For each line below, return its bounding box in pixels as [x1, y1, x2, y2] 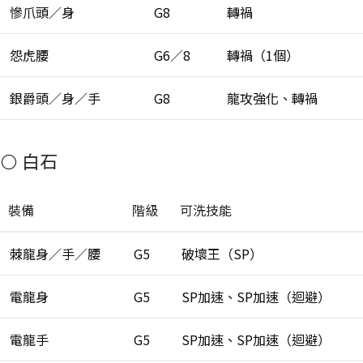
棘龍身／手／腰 [10, 244, 100, 264]
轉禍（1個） [227, 45, 299, 66]
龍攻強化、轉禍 [227, 88, 318, 109]
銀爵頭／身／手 [10, 88, 100, 109]
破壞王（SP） [181, 244, 263, 264]
